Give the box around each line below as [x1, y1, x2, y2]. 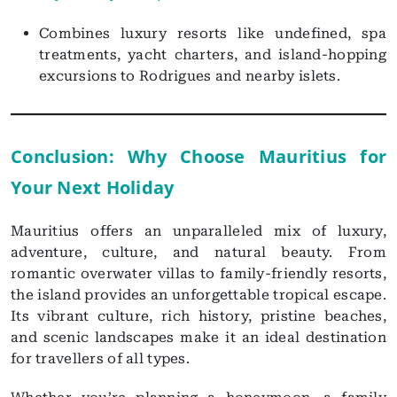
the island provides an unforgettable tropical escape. [11, 286, 386, 304]
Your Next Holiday [11, 175, 175, 200]
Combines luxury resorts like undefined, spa [39, 25, 386, 43]
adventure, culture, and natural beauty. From [11, 244, 386, 261]
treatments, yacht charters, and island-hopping [39, 46, 386, 64]
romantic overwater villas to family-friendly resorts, [11, 265, 386, 283]
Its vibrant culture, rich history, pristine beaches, [11, 307, 386, 325]
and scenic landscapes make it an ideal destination [11, 329, 386, 346]
